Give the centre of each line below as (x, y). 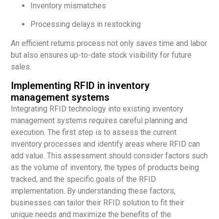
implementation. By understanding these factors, (93, 191)
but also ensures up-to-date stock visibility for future (101, 55)
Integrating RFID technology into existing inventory (97, 109)
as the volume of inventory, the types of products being (105, 167)
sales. (21, 66)
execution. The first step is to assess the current (94, 132)
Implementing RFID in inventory (80, 85)
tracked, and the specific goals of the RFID (84, 179)
